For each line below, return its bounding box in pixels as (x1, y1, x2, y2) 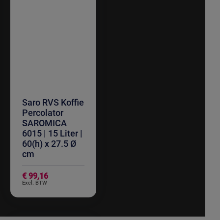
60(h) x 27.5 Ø (22, 138, 76, 149)
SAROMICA (22, 118, 67, 129)
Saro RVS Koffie (22, 97, 84, 108)
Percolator (22, 108, 63, 118)
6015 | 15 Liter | (22, 128, 82, 139)
